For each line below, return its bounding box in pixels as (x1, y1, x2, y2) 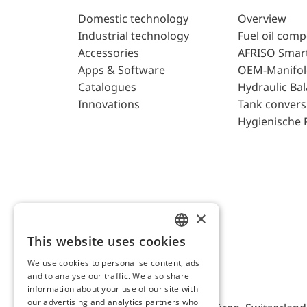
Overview (237, 11, 286, 27)
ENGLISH (177, 240, 208, 251)
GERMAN (177, 263, 209, 274)
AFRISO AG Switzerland (78, 272, 205, 288)
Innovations (78, 97, 140, 112)
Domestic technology (78, 11, 188, 27)
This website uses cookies (27, 233, 186, 249)
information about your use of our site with (27, 283, 198, 295)
